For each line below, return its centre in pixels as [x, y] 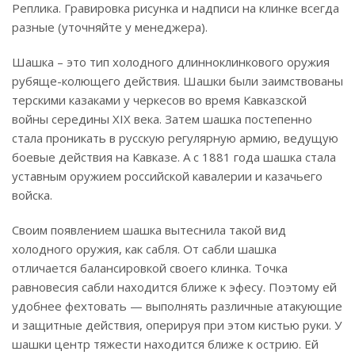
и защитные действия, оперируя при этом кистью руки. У [177, 325]
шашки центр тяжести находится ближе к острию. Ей [165, 344]
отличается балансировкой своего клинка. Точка [150, 268]
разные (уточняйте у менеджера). [110, 27]
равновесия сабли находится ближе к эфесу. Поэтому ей [174, 287]
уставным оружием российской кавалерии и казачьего [167, 176]
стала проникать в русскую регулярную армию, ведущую [175, 138]
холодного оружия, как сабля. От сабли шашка [144, 249]
